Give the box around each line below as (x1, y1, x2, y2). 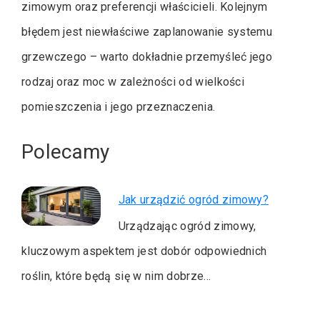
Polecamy (21, 140, 110, 164)
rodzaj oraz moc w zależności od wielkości (21, 75, 245, 89)
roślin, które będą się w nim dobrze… (21, 269, 211, 283)
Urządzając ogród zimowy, (118, 219, 256, 233)
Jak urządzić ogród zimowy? (118, 192, 269, 206)
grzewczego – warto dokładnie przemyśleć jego (21, 50, 273, 64)
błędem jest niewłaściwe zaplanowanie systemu (21, 25, 273, 39)
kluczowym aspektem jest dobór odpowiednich (21, 244, 267, 258)
